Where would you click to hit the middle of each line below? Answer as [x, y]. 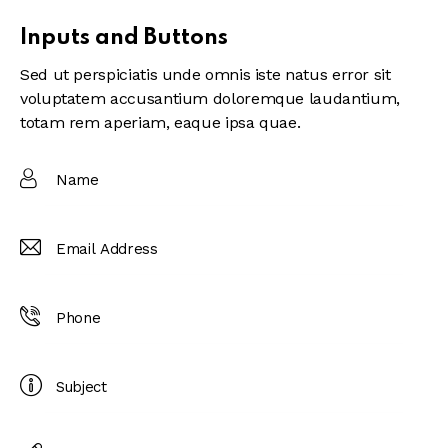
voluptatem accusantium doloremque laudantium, [210, 99]
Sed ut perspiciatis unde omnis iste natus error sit [205, 75]
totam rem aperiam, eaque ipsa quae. [160, 123]
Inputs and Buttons [124, 38]
